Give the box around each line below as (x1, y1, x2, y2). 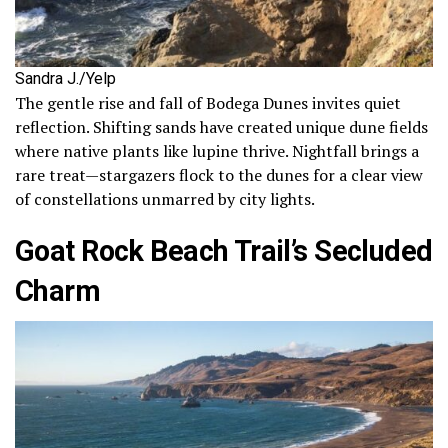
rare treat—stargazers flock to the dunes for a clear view (15, 163, 423, 186)
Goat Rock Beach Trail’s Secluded (15, 233, 433, 268)
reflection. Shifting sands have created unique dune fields (15, 115, 428, 138)
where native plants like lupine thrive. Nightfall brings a (15, 139, 419, 162)
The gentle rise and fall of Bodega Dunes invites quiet (15, 91, 401, 114)
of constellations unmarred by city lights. (15, 187, 315, 210)
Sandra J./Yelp (15, 68, 116, 88)
